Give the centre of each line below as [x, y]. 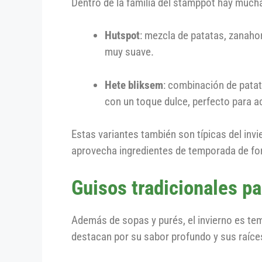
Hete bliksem [134, 85]
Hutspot [122, 36]
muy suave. [129, 52]
